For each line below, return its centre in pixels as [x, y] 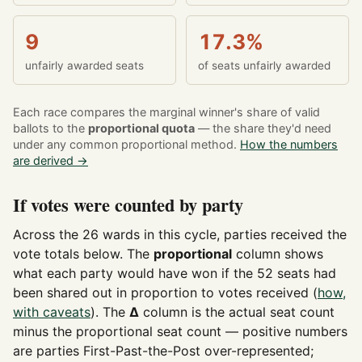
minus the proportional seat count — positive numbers [180, 331]
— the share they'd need [263, 128]
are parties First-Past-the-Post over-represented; [163, 350]
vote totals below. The [83, 253]
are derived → [51, 161]
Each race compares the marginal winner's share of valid [166, 112]
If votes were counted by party [128, 204]
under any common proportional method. [126, 145]
